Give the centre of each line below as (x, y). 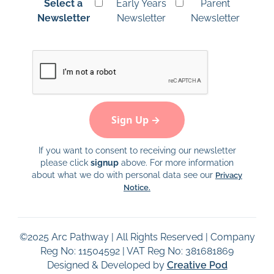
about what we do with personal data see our (124, 175)
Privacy (229, 175)
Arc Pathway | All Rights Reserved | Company (152, 237)
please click (65, 162)
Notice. (137, 187)
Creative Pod (197, 265)
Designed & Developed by (107, 265)
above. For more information (176, 162)
